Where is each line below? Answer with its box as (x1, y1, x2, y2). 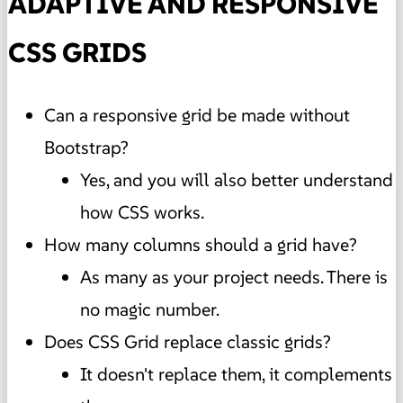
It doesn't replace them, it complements (80, 363, 392, 387)
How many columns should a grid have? (44, 233, 357, 257)
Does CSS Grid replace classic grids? (44, 330, 331, 354)
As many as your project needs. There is (80, 265, 388, 290)
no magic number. (80, 298, 219, 322)
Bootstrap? (44, 136, 129, 160)
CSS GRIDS (8, 35, 147, 69)
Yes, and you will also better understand (80, 168, 393, 193)
